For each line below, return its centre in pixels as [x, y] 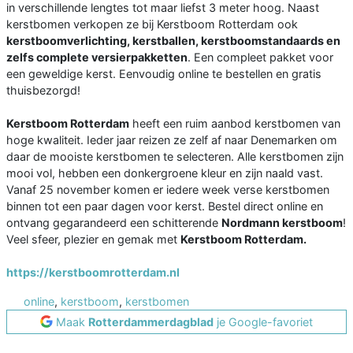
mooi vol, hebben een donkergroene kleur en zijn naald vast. [165, 173]
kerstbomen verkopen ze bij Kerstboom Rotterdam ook [152, 24]
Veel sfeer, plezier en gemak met [93, 239]
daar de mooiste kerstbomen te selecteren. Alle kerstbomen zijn [175, 156]
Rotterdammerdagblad [151, 321]
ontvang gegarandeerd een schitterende [114, 222]
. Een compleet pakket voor [260, 57]
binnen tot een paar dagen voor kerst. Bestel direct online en [165, 206]
